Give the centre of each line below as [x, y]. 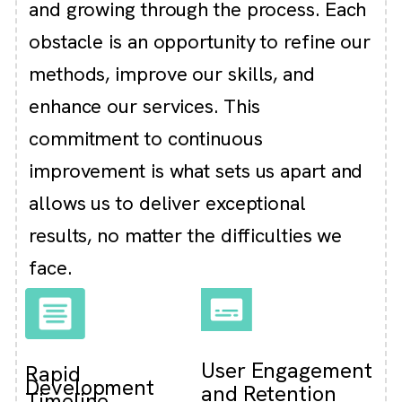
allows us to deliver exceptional [167, 204]
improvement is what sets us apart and [196, 171]
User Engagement [287, 371]
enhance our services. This [144, 107]
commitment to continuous [146, 139]
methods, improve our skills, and [172, 74]
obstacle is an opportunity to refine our [200, 42]
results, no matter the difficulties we [186, 236]
